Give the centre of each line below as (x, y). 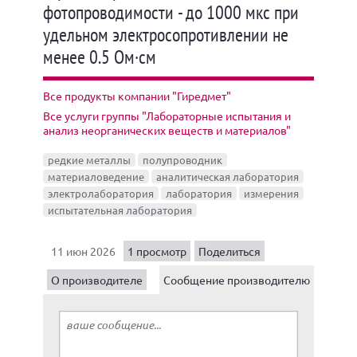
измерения (271, 193)
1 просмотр (157, 251)
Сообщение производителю (237, 280)
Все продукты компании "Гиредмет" (137, 96)
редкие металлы (89, 160)
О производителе (97, 280)
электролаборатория (101, 193)
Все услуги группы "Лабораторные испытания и (167, 116)
